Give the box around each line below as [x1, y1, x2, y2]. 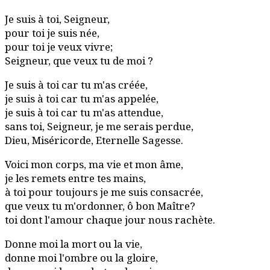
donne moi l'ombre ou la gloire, [5, 250, 158, 265]
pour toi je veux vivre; [5, 39, 113, 54]
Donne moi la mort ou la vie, [5, 236, 142, 251]
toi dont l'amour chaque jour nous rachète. [5, 212, 215, 227]
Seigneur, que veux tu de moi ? [5, 53, 153, 67]
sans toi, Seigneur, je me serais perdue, [5, 119, 193, 133]
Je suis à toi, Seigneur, [5, 11, 110, 26]
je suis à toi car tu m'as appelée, [5, 91, 159, 105]
